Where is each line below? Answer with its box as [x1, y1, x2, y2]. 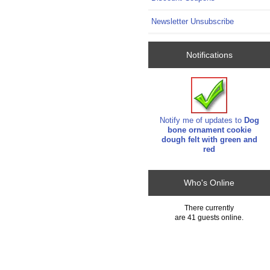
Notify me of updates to [159, 116, 244, 125]
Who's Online [184, 178, 235, 188]
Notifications [186, 49, 233, 60]
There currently [184, 203, 234, 212]
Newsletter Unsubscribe [151, 17, 234, 27]
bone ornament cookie [167, 125, 251, 135]
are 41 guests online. [175, 213, 244, 221]
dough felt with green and [161, 135, 257, 145]
